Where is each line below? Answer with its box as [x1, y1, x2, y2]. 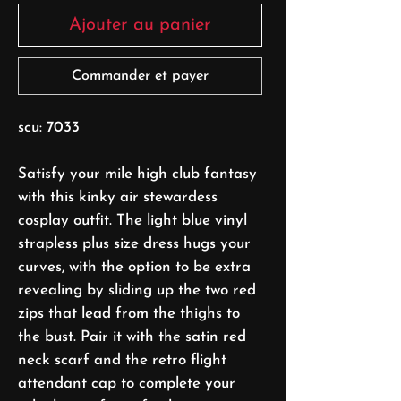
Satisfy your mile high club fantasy [18, 166, 257, 182]
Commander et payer [72, 68, 209, 83]
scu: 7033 [18, 119, 80, 135]
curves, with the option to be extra [18, 259, 251, 275]
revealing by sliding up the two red [18, 282, 256, 298]
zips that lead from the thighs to [18, 305, 240, 321]
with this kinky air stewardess [18, 189, 218, 205]
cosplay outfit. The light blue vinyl [18, 212, 247, 228]
